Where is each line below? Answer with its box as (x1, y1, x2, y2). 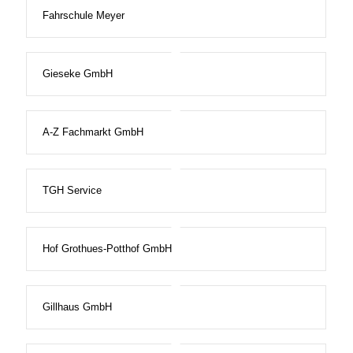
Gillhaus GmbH (42, 301, 112, 314)
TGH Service (42, 184, 102, 197)
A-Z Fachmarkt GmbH (42, 126, 143, 139)
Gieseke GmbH (42, 68, 113, 80)
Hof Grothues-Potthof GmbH (42, 243, 172, 255)
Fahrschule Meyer (42, 9, 124, 22)
